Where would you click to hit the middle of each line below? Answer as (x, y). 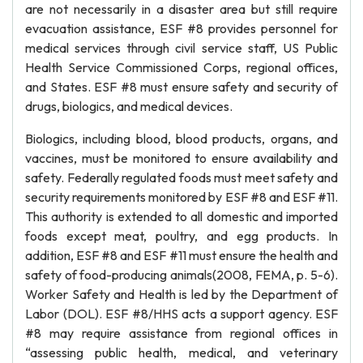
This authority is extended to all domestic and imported (181, 216)
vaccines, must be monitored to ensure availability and (181, 158)
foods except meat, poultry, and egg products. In (181, 236)
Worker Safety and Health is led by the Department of (181, 294)
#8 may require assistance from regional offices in (181, 333)
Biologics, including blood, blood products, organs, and (181, 139)
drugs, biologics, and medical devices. (129, 106)
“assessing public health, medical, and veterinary (181, 352)
